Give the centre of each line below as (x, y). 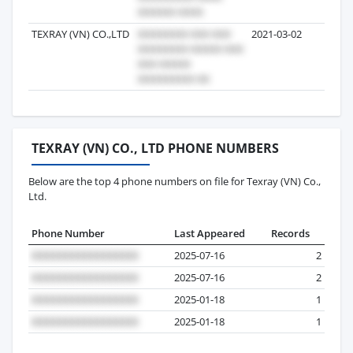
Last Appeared (210, 233)
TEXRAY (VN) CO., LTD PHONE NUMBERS (155, 148)
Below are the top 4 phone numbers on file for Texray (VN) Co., (175, 181)
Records (290, 233)
